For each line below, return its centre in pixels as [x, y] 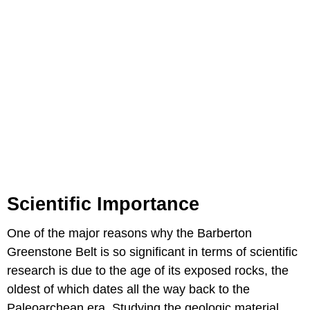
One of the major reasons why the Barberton [129, 233]
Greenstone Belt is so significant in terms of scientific [152, 252]
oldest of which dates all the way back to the [128, 289]
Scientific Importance [103, 204]
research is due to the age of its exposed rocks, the [148, 270]
